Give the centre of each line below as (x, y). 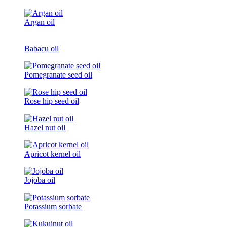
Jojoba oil (40, 180)
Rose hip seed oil (52, 101)
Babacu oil (42, 48)
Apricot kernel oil (52, 154)
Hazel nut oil (45, 127)
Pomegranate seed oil (58, 74)
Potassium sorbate (53, 206)
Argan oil (40, 22)
